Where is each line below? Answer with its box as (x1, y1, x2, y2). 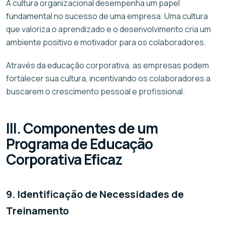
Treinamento (6, 203, 69, 217)
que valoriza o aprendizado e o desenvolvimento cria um (6, 23, 211, 35)
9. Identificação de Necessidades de (6, 187, 184, 201)
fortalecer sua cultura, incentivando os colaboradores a (6, 72, 210, 84)
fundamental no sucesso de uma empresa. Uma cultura (6, 10, 208, 22)
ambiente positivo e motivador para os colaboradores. (6, 36, 206, 48)
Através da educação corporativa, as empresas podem (6, 59, 209, 71)
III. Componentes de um (6, 118, 158, 138)
